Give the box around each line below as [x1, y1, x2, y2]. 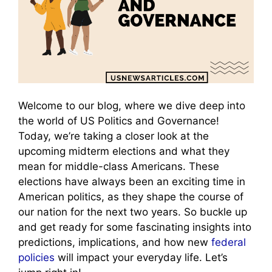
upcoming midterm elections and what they [18, 145, 229, 158]
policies [18, 251, 55, 264]
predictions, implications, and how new [18, 236, 211, 249]
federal [211, 236, 246, 249]
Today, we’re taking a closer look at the [18, 130, 209, 143]
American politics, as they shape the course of [18, 191, 243, 203]
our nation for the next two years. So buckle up [18, 206, 247, 219]
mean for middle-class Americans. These [18, 160, 219, 173]
